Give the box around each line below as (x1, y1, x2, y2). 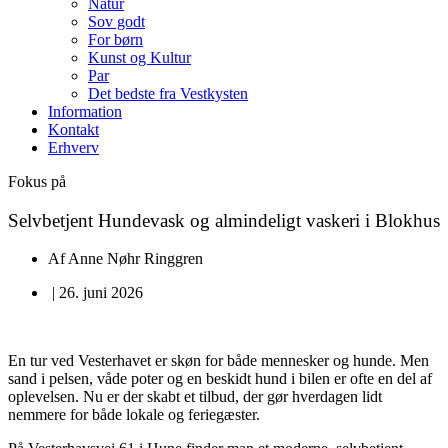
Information (48, 103, 122, 120)
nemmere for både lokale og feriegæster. (8, 406, 260, 424)
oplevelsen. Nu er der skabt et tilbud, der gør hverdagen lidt (8, 388, 382, 406)
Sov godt (88, 13, 145, 30)
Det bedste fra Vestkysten (88, 85, 248, 102)
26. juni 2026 (59, 284, 143, 302)
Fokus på (8, 173, 66, 190)
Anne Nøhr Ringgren (65, 250, 203, 268)
